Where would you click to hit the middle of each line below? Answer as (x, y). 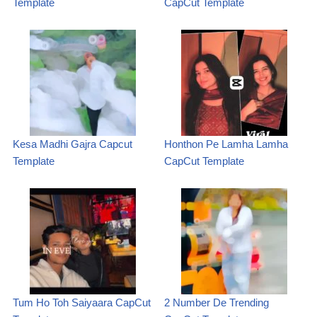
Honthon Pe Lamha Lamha (226, 144)
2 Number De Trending (217, 302)
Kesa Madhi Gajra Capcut (73, 144)
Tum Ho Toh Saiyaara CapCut (82, 302)
